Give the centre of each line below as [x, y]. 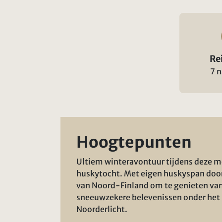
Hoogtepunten [134, 142]
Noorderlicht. [103, 209]
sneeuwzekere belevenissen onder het [148, 197]
